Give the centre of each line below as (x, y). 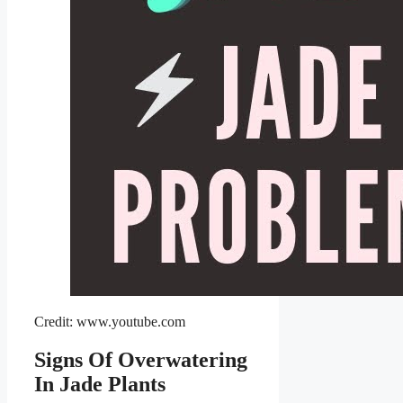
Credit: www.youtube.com (110, 321)
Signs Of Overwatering (141, 359)
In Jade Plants (100, 384)
